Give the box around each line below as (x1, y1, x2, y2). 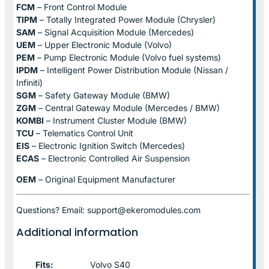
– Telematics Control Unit (34, 127, 133, 138)
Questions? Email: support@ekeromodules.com (16, 204, 201, 215)
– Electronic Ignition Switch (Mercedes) (29, 140, 185, 151)
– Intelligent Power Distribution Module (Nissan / (38, 64, 228, 75)
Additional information (16, 224, 138, 240)
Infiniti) (16, 77, 43, 88)
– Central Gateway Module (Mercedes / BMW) (36, 102, 220, 113)
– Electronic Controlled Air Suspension (39, 153, 190, 163)
